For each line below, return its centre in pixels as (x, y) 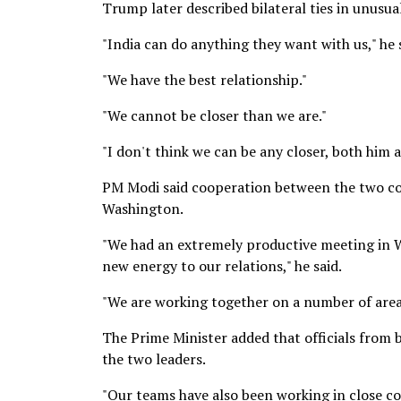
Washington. (143, 209)
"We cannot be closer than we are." (214, 115)
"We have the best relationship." (205, 80)
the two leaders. (154, 359)
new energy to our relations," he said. (222, 266)
